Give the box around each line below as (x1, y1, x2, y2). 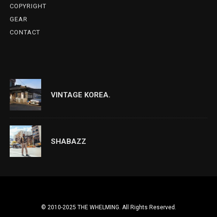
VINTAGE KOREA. (51, 90, 110, 99)
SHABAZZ (51, 137, 86, 146)
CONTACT (10, 29, 40, 36)
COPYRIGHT (10, 2, 46, 10)
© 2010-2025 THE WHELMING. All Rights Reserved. (41, 204, 176, 211)
